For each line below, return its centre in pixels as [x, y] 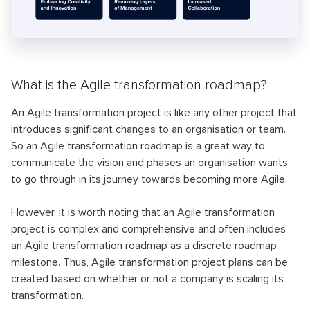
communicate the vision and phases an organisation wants [149, 162]
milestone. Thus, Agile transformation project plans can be [149, 262]
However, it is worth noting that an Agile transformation [143, 212]
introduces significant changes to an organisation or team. [148, 129]
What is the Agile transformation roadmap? [139, 85]
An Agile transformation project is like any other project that [154, 112]
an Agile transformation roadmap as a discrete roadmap [144, 245]
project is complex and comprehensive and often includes [148, 229]
